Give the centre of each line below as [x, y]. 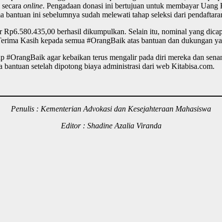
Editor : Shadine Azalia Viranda [111, 126]
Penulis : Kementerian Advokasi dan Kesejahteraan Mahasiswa [111, 109]
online [33, 6]
